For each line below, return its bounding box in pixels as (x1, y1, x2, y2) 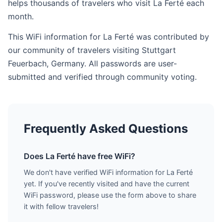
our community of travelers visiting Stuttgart (8, 45, 176, 55)
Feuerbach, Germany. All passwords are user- (8, 58, 177, 68)
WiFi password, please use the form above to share (24, 191, 196, 199)
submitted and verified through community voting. (8, 72, 197, 82)
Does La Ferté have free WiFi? (24, 151, 135, 161)
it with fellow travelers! (24, 202, 99, 211)
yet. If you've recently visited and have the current (24, 179, 189, 188)
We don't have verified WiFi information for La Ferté (24, 168, 193, 176)
